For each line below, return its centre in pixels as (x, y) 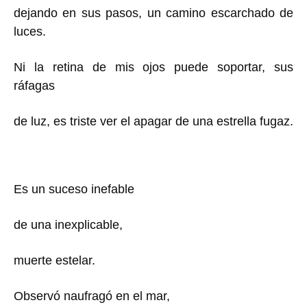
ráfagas (34, 85)
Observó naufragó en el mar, (92, 296)
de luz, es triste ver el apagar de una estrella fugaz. (153, 121)
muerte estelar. (54, 260)
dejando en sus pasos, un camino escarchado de (153, 13)
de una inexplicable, (68, 224)
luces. (30, 31)
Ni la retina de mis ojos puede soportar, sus (153, 67)
